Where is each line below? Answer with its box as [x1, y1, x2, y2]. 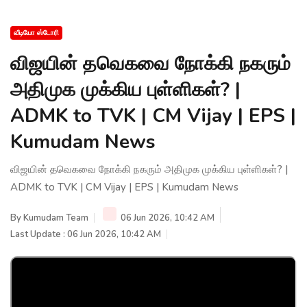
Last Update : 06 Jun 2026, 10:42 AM [10, 228, 161, 241]
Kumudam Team [23, 211, 88, 224]
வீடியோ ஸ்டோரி [14, 27, 59, 38]
